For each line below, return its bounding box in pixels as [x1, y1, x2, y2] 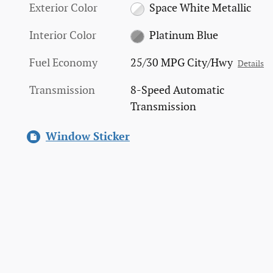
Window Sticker [46, 130, 130, 144]
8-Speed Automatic [130, 84, 225, 97]
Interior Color [29, 29, 96, 43]
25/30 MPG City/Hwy [130, 57, 233, 70]
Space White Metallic [149, 2, 251, 15]
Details [238, 59, 264, 69]
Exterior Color [29, 2, 97, 15]
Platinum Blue [149, 29, 218, 43]
